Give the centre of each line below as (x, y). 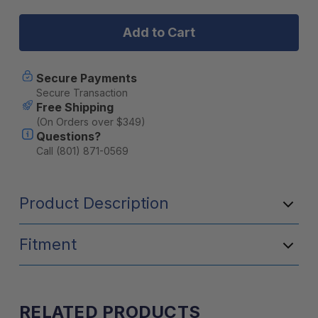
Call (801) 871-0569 (82, 151)
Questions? (68, 136)
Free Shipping (75, 107)
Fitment (48, 244)
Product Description (94, 203)
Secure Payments (86, 78)
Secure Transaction (82, 93)
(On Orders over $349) (91, 122)
